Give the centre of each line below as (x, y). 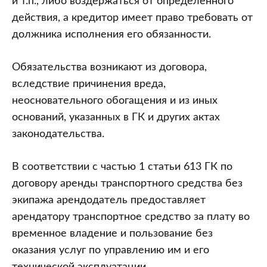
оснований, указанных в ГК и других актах (116, 117)
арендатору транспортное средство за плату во (131, 217)
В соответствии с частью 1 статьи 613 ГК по (122, 167)
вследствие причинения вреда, (89, 84)
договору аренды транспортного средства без (127, 184)
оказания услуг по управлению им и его (111, 250)
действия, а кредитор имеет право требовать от (132, 18)
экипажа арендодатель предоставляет (109, 200)
